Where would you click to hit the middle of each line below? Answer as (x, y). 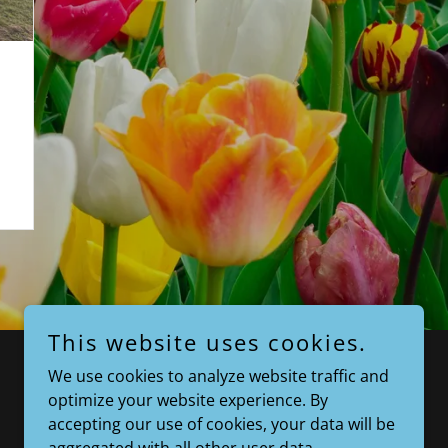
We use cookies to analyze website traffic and (218, 376)
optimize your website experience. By (188, 400)
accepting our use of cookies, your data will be (221, 424)
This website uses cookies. (207, 342)
